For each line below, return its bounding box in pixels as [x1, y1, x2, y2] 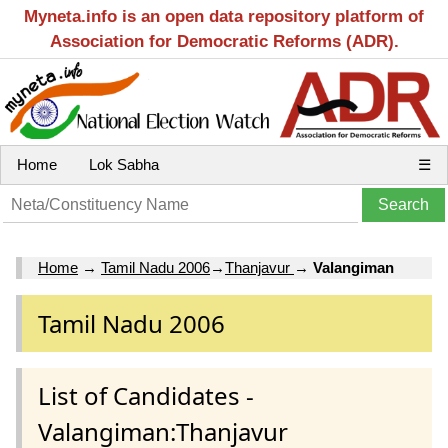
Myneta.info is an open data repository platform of [24, 7, 424, 26]
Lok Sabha [89, 156, 159, 173]
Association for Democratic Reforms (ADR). [49, 32, 399, 51]
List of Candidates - [38, 378, 254, 412]
